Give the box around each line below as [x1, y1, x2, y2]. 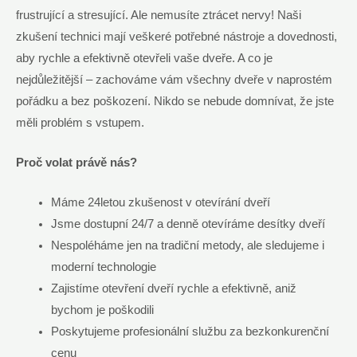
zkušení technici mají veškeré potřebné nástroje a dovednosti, [16, 29, 337, 43]
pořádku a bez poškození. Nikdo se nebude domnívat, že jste [16, 94, 334, 108]
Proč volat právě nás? [16, 155, 137, 169]
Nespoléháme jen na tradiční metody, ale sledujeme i [50, 239, 324, 253]
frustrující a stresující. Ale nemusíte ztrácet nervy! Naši [16, 8, 301, 22]
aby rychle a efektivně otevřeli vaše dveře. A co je [16, 51, 273, 65]
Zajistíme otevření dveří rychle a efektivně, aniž [50, 282, 296, 296]
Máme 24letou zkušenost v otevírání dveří [50, 196, 270, 210]
